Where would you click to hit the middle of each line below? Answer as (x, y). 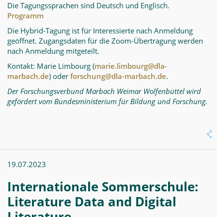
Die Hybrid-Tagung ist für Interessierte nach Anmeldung (100, 31)
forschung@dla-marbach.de (118, 76)
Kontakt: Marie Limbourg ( (51, 66)
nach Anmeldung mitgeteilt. (53, 51)
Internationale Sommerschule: (103, 186)
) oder (60, 76)
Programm (25, 15)
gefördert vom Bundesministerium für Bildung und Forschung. (108, 101)
